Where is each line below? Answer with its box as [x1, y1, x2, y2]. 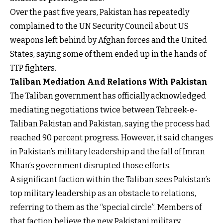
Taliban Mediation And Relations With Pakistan [10, 77, 208, 87]
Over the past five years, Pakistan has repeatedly [10, 7, 189, 17]
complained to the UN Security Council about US [10, 21, 189, 31]
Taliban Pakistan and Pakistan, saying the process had [10, 119, 210, 129]
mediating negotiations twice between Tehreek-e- [10, 105, 198, 115]
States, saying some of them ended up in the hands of [10, 49, 206, 59]
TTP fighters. [10, 63, 56, 73]
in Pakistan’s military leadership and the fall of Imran [10, 147, 205, 157]
